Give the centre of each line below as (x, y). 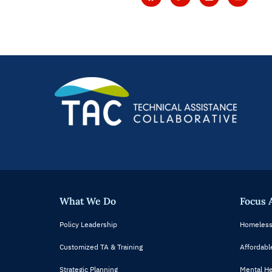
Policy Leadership (88, 224)
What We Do (88, 201)
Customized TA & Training (101, 246)
